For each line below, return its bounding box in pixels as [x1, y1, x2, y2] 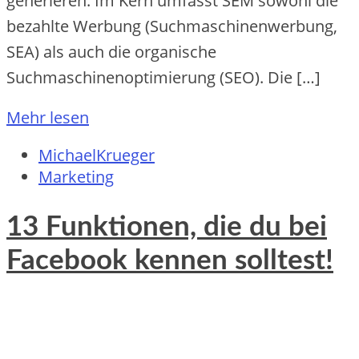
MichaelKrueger [38, 144, 155, 167]
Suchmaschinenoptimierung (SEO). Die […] [6, 67, 321, 89]
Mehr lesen [6, 107, 89, 129]
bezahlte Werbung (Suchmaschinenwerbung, [6, 15, 337, 38]
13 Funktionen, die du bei [6, 213, 327, 242]
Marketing [38, 166, 114, 188]
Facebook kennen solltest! [6, 247, 333, 276]
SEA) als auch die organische [6, 41, 216, 63]
